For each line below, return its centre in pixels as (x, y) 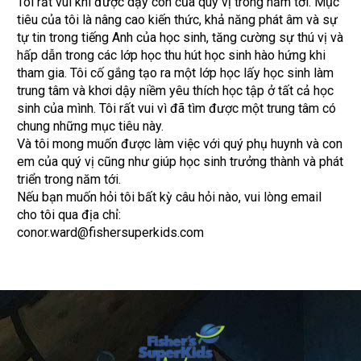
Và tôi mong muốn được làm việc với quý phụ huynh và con (180, 144)
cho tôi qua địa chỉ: (69, 215)
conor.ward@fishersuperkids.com (111, 233)
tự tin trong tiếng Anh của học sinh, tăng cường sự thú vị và (180, 38)
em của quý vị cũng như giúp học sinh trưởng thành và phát (180, 162)
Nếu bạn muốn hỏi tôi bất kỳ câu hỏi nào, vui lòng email (170, 197)
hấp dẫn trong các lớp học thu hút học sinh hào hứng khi (172, 56)
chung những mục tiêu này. (91, 127)
